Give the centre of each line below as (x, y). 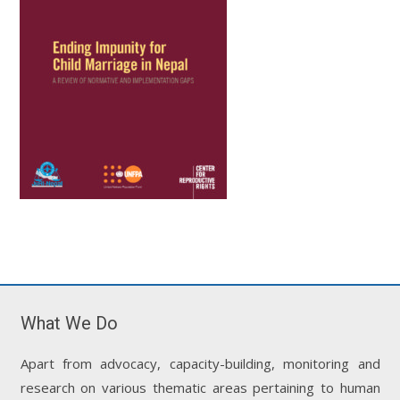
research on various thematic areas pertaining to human (200, 387)
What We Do (69, 323)
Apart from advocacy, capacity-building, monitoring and (200, 363)
